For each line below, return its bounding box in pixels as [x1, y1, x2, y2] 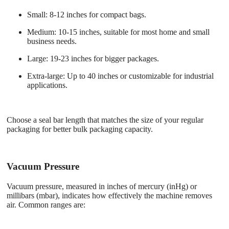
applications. [27, 81, 67, 90]
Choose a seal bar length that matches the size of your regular [7, 116, 203, 125]
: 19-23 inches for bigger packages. [46, 54, 159, 63]
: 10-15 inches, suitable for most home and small [54, 28, 210, 37]
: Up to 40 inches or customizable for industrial [63, 72, 214, 81]
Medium [27, 28, 54, 37]
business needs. [27, 37, 77, 46]
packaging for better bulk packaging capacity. [7, 125, 153, 134]
